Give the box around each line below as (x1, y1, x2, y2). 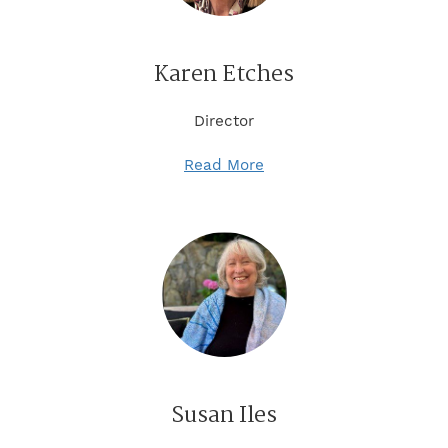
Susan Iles (171, 397, 277, 434)
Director (194, 111, 254, 130)
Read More (184, 155, 264, 174)
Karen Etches (154, 56, 294, 93)
